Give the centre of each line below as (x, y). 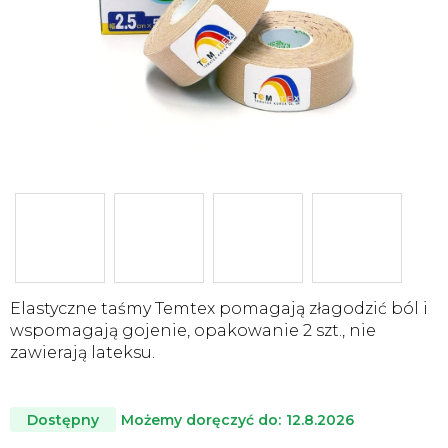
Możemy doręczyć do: (201, 419)
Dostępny (63, 420)
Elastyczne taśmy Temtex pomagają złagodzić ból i (219, 308)
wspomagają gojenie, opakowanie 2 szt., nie (193, 330)
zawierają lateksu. (82, 352)
